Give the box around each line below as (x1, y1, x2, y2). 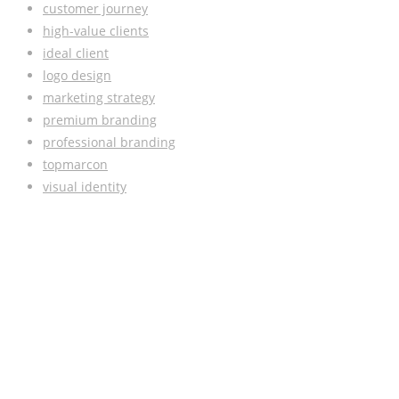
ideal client (43, 45, 109, 62)
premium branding (43, 111, 157, 129)
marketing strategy (43, 89, 155, 107)
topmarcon (43, 156, 108, 174)
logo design (43, 67, 111, 85)
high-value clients (43, 22, 149, 40)
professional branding (43, 134, 175, 151)
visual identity (43, 178, 126, 196)
